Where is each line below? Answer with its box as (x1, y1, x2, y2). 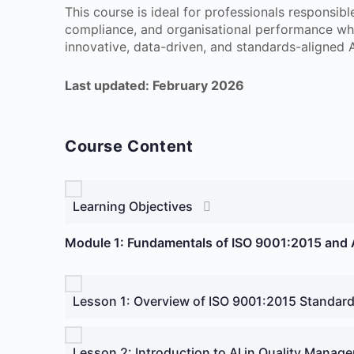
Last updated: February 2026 (65, 77, 244, 93)
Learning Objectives (73, 198, 193, 214)
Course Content (65, 137, 194, 156)
